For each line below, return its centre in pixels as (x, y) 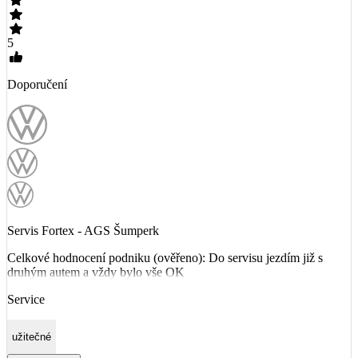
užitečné (32, 337)
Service (26, 299)
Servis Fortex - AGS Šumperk (83, 230)
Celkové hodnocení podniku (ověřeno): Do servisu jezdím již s (165, 257)
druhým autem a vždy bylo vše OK (96, 272)
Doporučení (37, 84)
